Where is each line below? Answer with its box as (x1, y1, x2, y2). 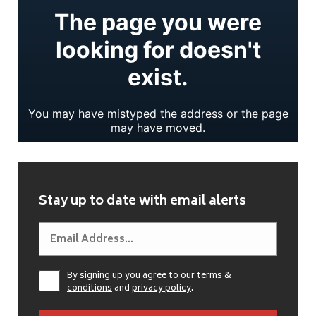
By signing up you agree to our (67, 269, 197, 284)
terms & (197, 269, 231, 284)
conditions (67, 281, 112, 297)
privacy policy (132, 281, 191, 297)
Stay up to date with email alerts (39, 190, 246, 214)
